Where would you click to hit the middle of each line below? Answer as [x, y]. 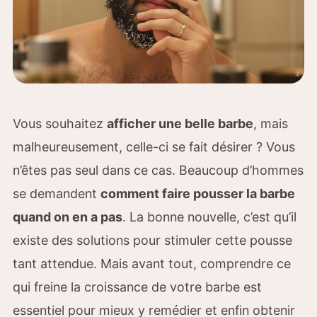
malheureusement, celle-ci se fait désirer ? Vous [154, 146]
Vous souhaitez [60, 123]
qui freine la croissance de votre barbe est [137, 287]
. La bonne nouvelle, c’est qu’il [209, 217]
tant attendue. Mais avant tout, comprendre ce [152, 263]
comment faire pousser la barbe [198, 193]
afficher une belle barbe [180, 123]
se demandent [57, 193]
